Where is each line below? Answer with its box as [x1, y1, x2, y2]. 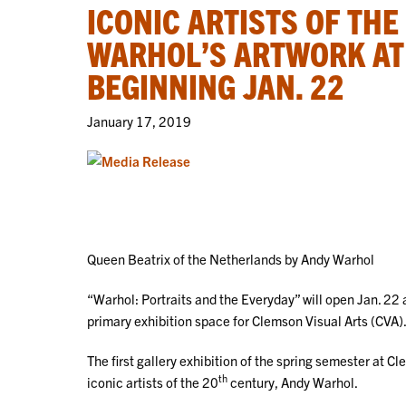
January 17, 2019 [87, 112, 191, 130]
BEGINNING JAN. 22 [87, 64, 344, 106]
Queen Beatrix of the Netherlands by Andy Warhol [87, 250, 374, 268]
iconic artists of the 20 [87, 373, 218, 391]
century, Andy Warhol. [227, 373, 358, 391]
